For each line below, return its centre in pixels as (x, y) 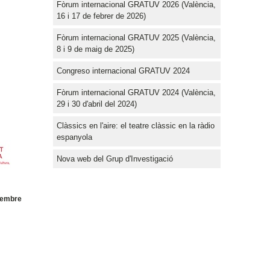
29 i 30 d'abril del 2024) (97, 104)
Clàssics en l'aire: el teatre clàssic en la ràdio (136, 125)
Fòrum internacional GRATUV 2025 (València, (136, 37)
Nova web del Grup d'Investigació (115, 159)
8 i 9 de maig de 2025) (96, 49)
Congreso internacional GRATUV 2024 (123, 71)
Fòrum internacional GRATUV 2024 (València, (136, 92)
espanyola (74, 137)
